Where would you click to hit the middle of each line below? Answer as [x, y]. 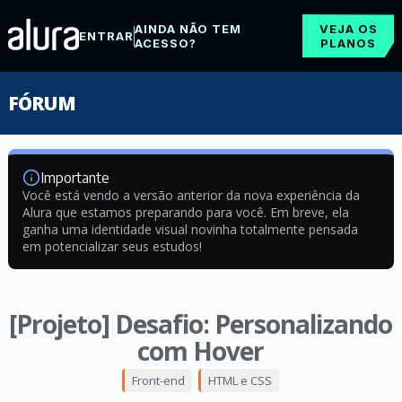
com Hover [201, 351]
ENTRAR [106, 36]
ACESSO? [165, 43]
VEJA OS [348, 29]
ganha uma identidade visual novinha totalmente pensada [190, 229]
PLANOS [349, 43]
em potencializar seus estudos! [112, 246]
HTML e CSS [240, 380]
